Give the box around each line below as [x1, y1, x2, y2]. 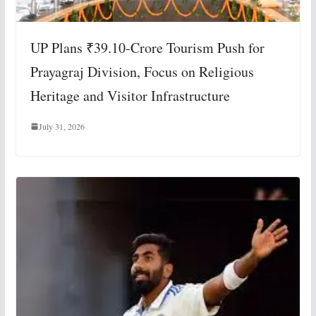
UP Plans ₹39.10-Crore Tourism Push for [30, 38, 265, 58]
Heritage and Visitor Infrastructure [30, 86, 230, 106]
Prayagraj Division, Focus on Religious [30, 62, 254, 82]
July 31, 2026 [38, 121, 85, 133]
